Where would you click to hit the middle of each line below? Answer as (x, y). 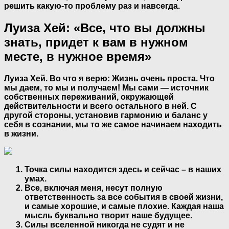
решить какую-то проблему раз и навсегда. (92, 6)
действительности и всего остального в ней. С (100, 106)
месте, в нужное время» (78, 56)
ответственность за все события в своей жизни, (124, 197)
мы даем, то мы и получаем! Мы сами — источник (106, 87)
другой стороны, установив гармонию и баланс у (106, 115)
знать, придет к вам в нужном (96, 42)
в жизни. (21, 133)
